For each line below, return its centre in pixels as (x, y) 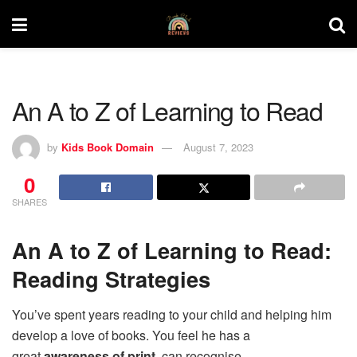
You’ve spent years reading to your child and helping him (172, 315)
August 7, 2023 (218, 147)
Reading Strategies (111, 279)
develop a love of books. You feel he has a (131, 335)
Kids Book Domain (108, 147)
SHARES (29, 201)
